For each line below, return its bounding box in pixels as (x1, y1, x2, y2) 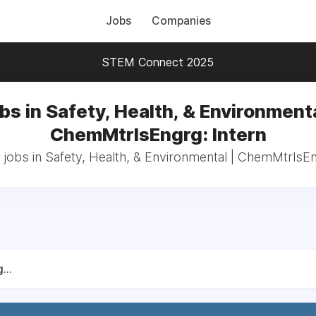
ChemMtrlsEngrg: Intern (49, 123, 267, 145)
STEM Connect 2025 (102, 55, 214, 69)
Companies (151, 14, 211, 28)
